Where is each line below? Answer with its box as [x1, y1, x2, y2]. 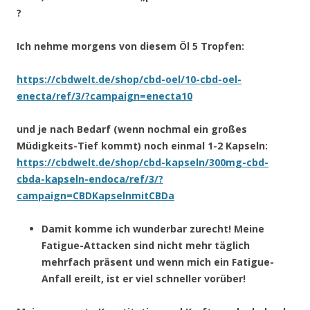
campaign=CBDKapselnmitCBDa [17, 188, 174, 202]
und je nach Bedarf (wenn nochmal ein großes [17, 122, 247, 136]
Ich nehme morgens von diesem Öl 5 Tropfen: [17, 39, 244, 53]
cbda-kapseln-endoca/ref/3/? [17, 172, 163, 185]
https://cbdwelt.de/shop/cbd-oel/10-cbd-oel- [17, 72, 241, 86]
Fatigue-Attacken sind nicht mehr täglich [42, 238, 250, 252]
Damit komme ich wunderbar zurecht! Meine [42, 221, 264, 235]
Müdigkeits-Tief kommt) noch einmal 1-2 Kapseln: [17, 138, 268, 152]
